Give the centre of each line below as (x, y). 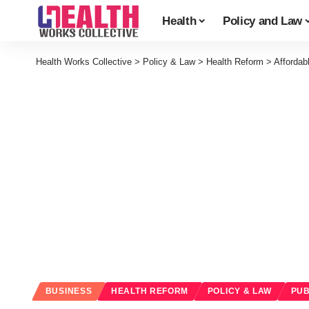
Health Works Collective (84, 62)
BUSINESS (69, 291)
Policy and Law (262, 21)
